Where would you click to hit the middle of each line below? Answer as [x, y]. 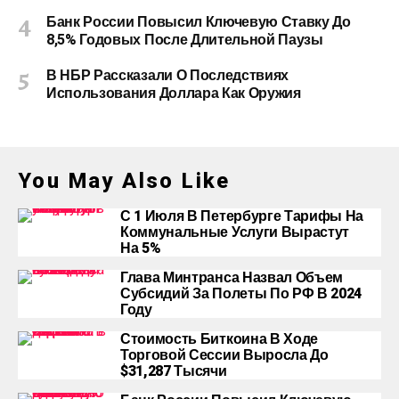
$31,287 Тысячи [174, 371]
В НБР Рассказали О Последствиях [168, 76]
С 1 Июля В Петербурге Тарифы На [242, 216]
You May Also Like [124, 181]
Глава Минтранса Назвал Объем [232, 278]
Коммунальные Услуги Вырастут [235, 232]
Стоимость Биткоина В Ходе [219, 339]
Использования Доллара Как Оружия [174, 94]
